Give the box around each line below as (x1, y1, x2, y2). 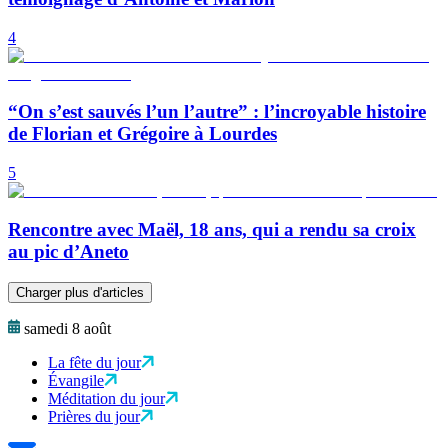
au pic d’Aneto (8, 240, 129, 262)
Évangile (48, 371, 104, 389)
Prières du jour (48, 407, 140, 425)
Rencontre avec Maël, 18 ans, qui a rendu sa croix (8, 218, 416, 240)
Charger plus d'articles (16, 284, 144, 300)
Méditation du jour (48, 389, 165, 407)
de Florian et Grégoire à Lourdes (8, 123, 277, 145)
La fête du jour (48, 353, 141, 371)
